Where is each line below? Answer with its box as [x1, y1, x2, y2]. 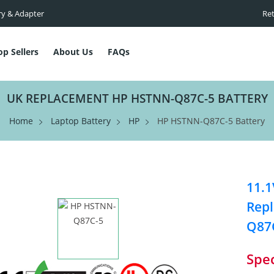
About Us [53, 46, 93, 57]
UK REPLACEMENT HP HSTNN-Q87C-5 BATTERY [6, 91, 268, 106]
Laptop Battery [51, 115, 111, 127]
